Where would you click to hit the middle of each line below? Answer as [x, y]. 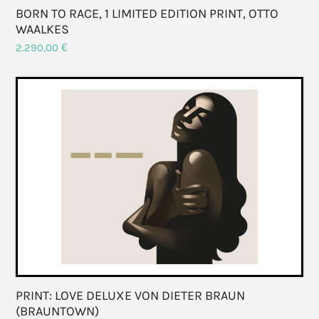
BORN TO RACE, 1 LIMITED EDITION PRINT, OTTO [147, 14]
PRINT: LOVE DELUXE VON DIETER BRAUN [131, 296]
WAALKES [43, 30]
